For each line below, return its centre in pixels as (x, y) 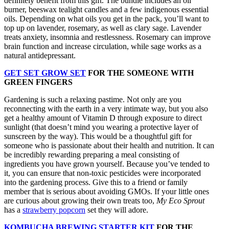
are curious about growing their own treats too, (80, 201)
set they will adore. (117, 210)
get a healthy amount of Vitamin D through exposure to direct (103, 118)
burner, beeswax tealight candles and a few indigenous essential (106, 10)
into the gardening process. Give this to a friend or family (96, 182)
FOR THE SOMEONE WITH (140, 73)
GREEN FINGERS (38, 82)
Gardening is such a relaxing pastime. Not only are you (93, 100)
